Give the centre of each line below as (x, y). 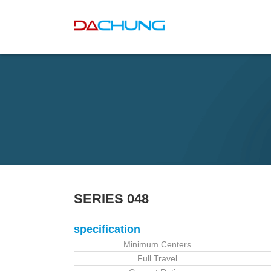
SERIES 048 (111, 198)
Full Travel (157, 258)
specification (107, 229)
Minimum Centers (157, 244)
